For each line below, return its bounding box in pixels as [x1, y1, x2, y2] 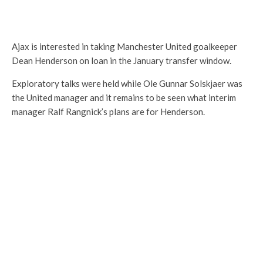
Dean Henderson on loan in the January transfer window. [12, 55, 231, 66]
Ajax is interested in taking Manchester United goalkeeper [12, 41, 237, 52]
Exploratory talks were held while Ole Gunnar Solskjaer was [12, 78, 242, 89]
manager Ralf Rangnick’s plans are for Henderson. [12, 106, 205, 117]
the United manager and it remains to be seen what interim [12, 92, 236, 103]
